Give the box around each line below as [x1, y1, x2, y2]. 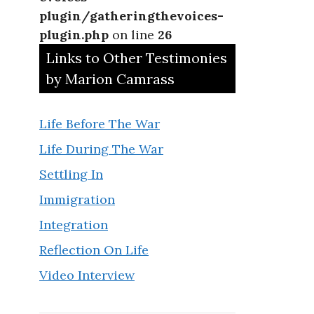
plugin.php [39, 27, 109, 43]
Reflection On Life [39, 242, 149, 258]
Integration [39, 217, 108, 233]
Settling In [39, 166, 103, 182]
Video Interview [39, 267, 135, 283]
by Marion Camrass [46, 70, 175, 88]
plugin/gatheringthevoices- [39, 8, 224, 24]
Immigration [39, 191, 115, 207]
